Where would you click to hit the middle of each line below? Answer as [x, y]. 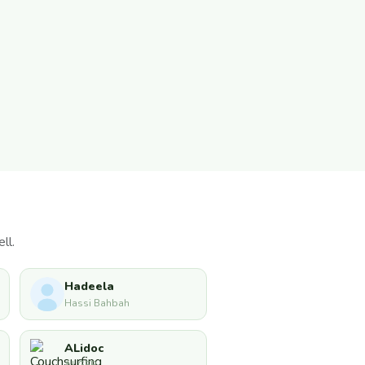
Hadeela [89, 286]
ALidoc [84, 348]
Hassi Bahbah [97, 303]
